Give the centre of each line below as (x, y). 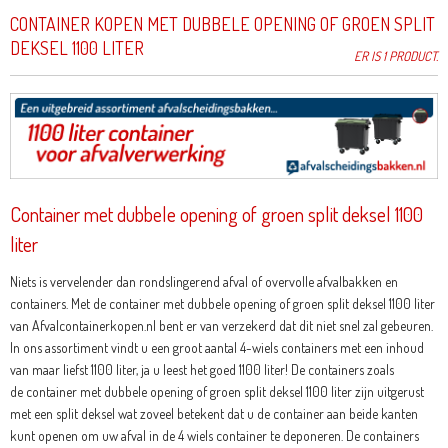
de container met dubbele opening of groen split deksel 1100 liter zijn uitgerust (216, 392)
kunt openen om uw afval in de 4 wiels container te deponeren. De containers (214, 436)
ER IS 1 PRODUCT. (396, 56)
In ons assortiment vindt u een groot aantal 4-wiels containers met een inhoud (216, 348)
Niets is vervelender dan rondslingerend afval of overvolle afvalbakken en (203, 282)
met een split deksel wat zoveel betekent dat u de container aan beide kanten (213, 414)
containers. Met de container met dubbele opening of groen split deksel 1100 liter (222, 304)
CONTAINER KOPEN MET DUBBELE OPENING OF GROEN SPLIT (222, 24)
